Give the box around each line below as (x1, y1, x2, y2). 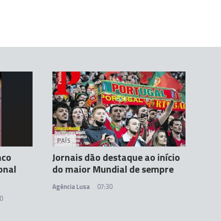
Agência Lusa (52, 182, 90, 192)
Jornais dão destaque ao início (52, 149, 180, 165)
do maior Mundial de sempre (52, 161, 174, 177)
